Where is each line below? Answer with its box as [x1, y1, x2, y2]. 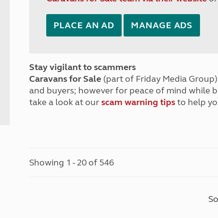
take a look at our [29, 97, 102, 108]
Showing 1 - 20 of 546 [29, 157, 114, 168]
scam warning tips [101, 97, 176, 108]
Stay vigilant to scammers [29, 62, 136, 73]
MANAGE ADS [131, 20, 193, 31]
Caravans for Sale [29, 73, 102, 84]
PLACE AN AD [54, 20, 115, 31]
